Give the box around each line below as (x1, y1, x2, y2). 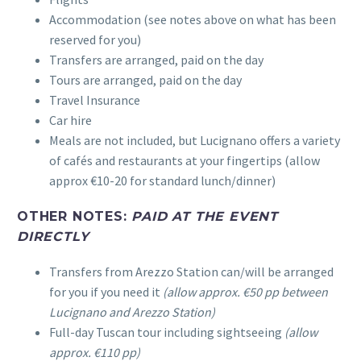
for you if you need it (49, 283, 163, 300)
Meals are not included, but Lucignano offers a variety (49, 131, 340, 148)
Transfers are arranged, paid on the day (49, 51, 263, 68)
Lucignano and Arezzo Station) (49, 303, 215, 320)
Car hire (49, 111, 92, 128)
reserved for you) (49, 31, 141, 48)
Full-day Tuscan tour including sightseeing (49, 323, 284, 340)
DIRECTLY (17, 228, 89, 244)
